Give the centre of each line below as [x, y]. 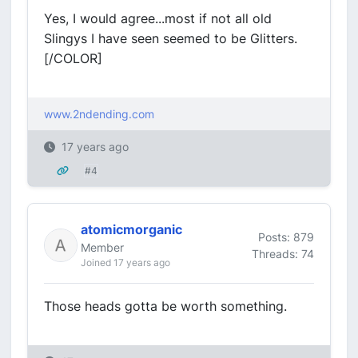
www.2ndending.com [99, 114]
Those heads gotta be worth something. [165, 306]
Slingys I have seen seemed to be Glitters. [171, 38]
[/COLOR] [73, 58]
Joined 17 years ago [125, 263]
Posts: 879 [286, 237]
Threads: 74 [283, 253]
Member [102, 247]
